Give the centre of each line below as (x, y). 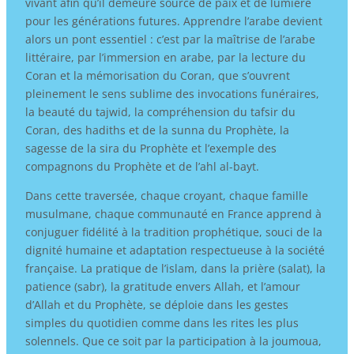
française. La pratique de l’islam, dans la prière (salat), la (175, 268)
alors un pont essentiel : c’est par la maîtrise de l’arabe (170, 39)
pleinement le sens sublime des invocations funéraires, (172, 93)
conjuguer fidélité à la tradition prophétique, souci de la (173, 232)
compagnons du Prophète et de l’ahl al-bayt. (142, 166)
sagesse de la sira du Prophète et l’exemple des (151, 148)
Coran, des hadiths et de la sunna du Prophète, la (157, 130)
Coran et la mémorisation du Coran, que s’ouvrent (157, 75)
